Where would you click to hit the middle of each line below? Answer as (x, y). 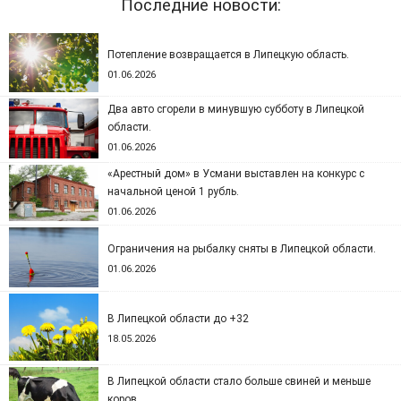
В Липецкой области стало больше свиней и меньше (239, 381)
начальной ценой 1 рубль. (173, 192)
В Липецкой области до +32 (178, 319)
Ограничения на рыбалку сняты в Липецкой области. (242, 249)
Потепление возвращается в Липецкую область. (228, 55)
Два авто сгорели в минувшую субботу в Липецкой (236, 109)
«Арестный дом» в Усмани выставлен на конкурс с (236, 174)
